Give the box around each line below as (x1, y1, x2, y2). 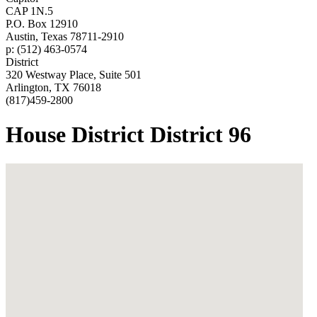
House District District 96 (6, 122, 251, 148)
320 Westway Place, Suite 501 (6, 68, 142, 81)
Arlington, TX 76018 (6, 81, 101, 93)
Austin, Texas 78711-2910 (6, 30, 124, 42)
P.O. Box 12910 (6, 17, 78, 30)
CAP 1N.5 (6, 4, 53, 17)
